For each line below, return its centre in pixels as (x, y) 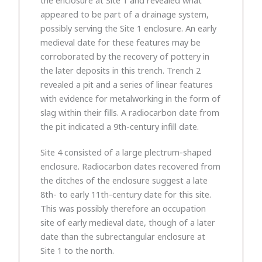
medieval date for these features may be (120, 42)
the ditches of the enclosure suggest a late (124, 180)
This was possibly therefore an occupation (123, 208)
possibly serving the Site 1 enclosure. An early (128, 28)
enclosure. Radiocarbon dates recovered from (130, 166)
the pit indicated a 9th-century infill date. (120, 126)
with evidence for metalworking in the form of (130, 98)
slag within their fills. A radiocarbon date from (130, 112)
